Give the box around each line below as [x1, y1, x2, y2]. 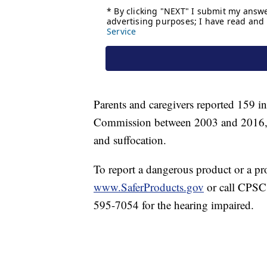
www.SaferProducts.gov [94, 179, 204, 195]
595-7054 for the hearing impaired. [94, 197, 257, 213]
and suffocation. [94, 132, 166, 148]
